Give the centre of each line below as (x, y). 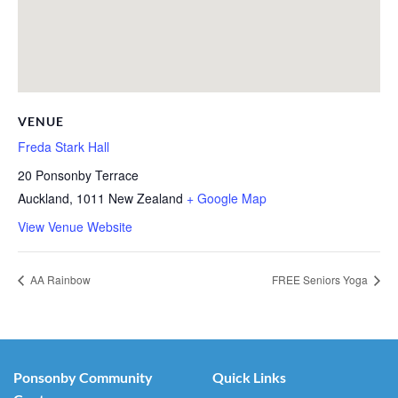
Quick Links (249, 378)
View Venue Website (75, 227)
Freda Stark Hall (64, 146)
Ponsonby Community (83, 378)
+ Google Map (227, 198)
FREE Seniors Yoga (321, 279)
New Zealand (146, 198)
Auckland (44, 198)
